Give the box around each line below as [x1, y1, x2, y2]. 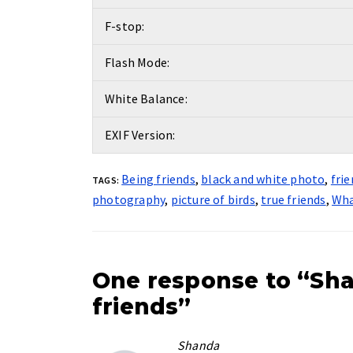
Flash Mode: [105, 54, 170, 70]
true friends [261, 191, 326, 207]
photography [92, 191, 165, 207]
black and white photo [201, 171, 325, 187]
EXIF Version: [105, 127, 176, 143]
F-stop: [105, 18, 145, 34]
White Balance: [105, 91, 188, 106]
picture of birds [170, 191, 255, 207]
